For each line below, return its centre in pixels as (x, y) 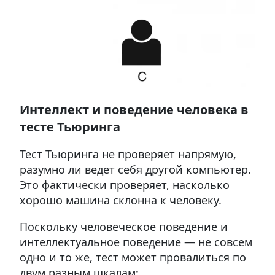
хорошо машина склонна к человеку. (121, 200)
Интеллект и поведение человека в (134, 109)
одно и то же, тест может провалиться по (133, 257)
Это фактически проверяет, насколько (125, 184)
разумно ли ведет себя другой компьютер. (135, 169)
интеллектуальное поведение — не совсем (136, 242)
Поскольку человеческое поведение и (124, 226)
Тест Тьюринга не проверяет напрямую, (128, 154)
